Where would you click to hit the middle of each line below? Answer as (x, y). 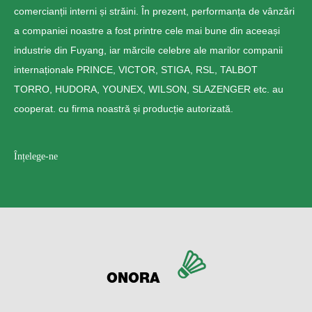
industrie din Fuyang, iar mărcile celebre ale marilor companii (148, 50)
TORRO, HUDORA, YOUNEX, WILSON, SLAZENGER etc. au (149, 89)
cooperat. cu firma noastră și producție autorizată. (124, 108)
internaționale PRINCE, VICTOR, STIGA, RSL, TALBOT (136, 69)
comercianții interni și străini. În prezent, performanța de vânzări (154, 11)
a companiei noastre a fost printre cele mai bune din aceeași (147, 30)
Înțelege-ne (36, 156)
